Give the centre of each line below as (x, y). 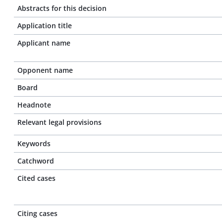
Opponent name (45, 70)
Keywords (34, 143)
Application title (45, 26)
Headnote (34, 105)
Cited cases (36, 178)
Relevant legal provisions (59, 122)
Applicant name (44, 43)
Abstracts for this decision (62, 8)
